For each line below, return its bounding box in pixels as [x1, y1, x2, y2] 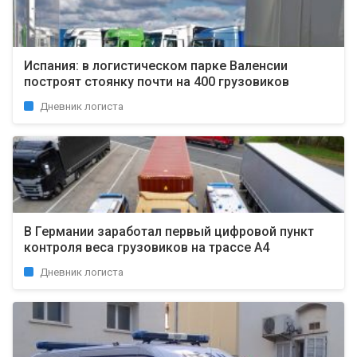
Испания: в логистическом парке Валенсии [24, 58, 288, 73]
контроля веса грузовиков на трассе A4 [24, 240, 269, 255]
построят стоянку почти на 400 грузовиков [24, 74, 289, 89]
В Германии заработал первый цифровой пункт [24, 224, 314, 239]
